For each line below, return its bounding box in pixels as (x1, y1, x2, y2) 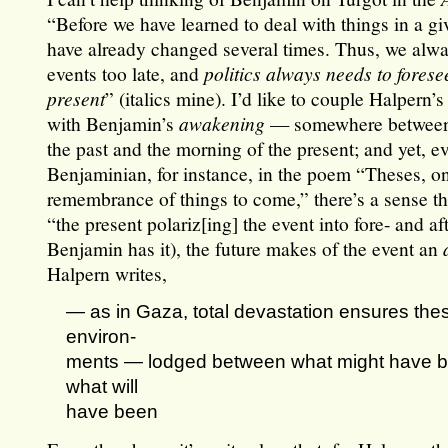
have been (66, 400, 159, 423)
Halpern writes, (47, 260, 168, 287)
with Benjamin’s (47, 110, 180, 137)
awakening (179, 110, 266, 137)
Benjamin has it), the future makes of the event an (47, 235, 444, 262)
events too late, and (47, 60, 205, 87)
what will (66, 375, 139, 398)
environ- (66, 325, 137, 348)
